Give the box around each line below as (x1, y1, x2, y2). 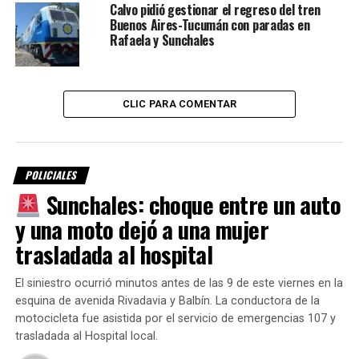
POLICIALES (23, 167, 79, 183)
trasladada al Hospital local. (14, 329, 158, 343)
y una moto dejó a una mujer (14, 212, 269, 246)
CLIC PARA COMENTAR (122, 97, 237, 110)
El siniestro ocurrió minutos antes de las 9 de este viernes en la (14, 276, 343, 290)
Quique (271, 171, 311, 188)
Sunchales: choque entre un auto (41, 187, 341, 221)
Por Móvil (271, 152, 326, 168)
